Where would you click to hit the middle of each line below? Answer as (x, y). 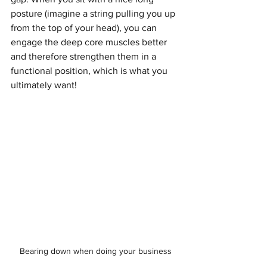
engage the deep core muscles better (90, 42)
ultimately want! (44, 85)
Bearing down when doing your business (95, 251)
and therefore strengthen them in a (85, 57)
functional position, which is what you (90, 71)
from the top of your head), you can (85, 28)
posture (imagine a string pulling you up (94, 14)
